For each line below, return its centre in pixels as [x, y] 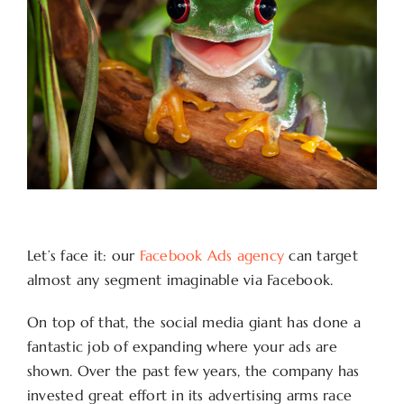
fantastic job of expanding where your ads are [182, 347]
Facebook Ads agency [212, 256]
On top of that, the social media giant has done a [193, 322]
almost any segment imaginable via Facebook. [180, 280]
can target [321, 256]
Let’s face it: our [83, 256]
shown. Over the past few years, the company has [193, 371]
